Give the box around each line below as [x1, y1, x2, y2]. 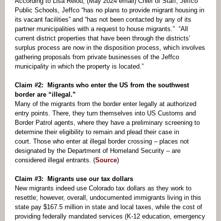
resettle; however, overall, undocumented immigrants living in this [15, 194, 201, 201]
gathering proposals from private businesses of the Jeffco [15, 53, 179, 61]
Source [95, 156, 117, 164]
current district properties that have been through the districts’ [15, 35, 190, 42]
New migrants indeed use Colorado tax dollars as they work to [15, 184, 191, 192]
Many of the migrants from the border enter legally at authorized [15, 100, 196, 108]
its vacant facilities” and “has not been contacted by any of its [15, 16, 191, 23]
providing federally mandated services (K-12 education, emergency [15, 213, 205, 220]
